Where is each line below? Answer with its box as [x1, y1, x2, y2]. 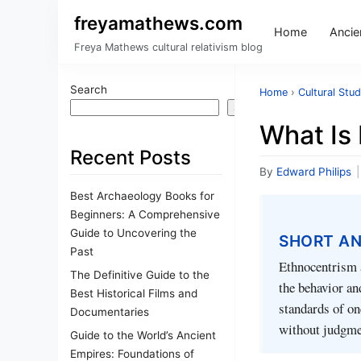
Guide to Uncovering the [70, 226, 197, 239]
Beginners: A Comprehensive [70, 207, 220, 221]
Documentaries [70, 305, 149, 318]
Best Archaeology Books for [70, 189, 214, 202]
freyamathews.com [74, 12, 243, 34]
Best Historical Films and [70, 286, 197, 300]
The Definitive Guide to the [70, 268, 210, 281]
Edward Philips [276, 165, 351, 178]
